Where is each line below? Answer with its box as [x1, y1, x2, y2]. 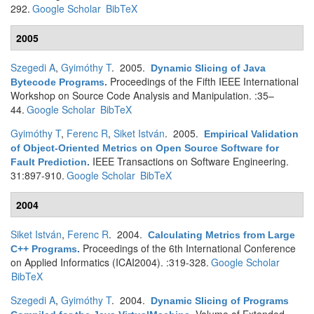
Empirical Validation [204, 128, 299, 139]
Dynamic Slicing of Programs [151, 295, 289, 306]
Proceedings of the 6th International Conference [83, 241, 296, 255]
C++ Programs [11, 243, 77, 254]
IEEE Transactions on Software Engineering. [93, 154, 289, 168]
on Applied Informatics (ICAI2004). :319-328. [11, 255, 209, 269]
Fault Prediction [11, 156, 87, 168]
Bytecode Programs [11, 76, 104, 88]
